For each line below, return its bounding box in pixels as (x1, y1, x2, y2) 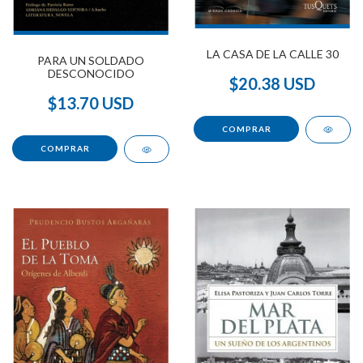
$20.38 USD (229, 74, 315, 94)
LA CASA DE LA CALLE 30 (206, 47, 339, 62)
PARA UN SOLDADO (37, 53, 144, 68)
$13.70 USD (48, 93, 134, 113)
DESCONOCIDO (47, 66, 135, 81)
